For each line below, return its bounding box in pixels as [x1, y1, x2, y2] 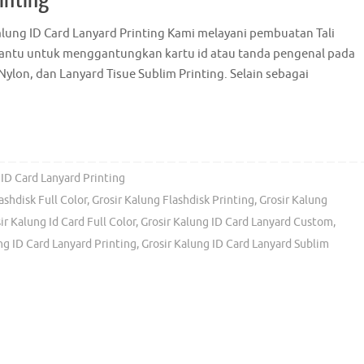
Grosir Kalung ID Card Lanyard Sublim [141, 237, 329, 252]
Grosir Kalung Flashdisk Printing [92, 193, 255, 208]
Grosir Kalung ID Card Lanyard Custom [141, 215, 333, 230]
